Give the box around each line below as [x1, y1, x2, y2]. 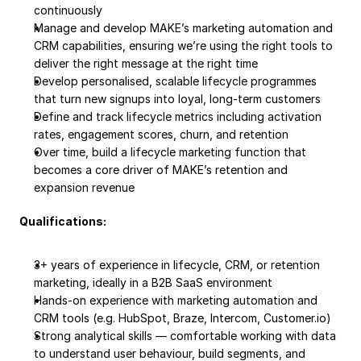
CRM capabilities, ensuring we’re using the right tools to [34, 39, 333, 52]
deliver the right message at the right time [34, 56, 258, 70]
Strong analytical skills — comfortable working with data [34, 329, 336, 342]
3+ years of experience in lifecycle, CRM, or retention [34, 258, 320, 272]
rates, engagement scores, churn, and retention [34, 127, 288, 141]
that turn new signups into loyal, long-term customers [34, 92, 321, 106]
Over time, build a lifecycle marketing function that [34, 145, 306, 159]
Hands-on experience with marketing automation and [34, 293, 317, 307]
